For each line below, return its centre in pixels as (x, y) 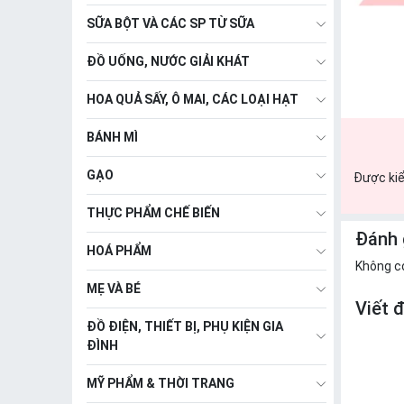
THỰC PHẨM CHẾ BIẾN (153, 213)
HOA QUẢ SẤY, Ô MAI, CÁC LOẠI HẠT (193, 99)
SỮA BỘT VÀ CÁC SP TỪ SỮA (170, 23)
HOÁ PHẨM (119, 251)
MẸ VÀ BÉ (114, 289)
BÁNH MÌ (112, 137)
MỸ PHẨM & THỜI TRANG (161, 383)
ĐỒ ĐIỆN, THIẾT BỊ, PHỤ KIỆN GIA (185, 326)
